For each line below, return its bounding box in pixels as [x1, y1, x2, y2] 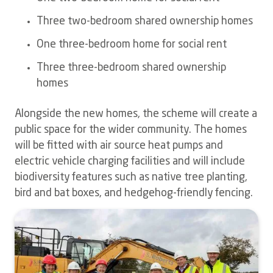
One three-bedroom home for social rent [37, 40, 227, 51]
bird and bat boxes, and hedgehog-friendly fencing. [15, 188, 253, 199]
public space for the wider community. [15, 125, 194, 136]
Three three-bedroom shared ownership [37, 63, 226, 74]
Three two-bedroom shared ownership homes [37, 16, 253, 27]
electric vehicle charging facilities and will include [15, 157, 245, 168]
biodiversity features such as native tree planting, [15, 172, 247, 183]
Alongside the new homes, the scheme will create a [15, 109, 257, 120]
